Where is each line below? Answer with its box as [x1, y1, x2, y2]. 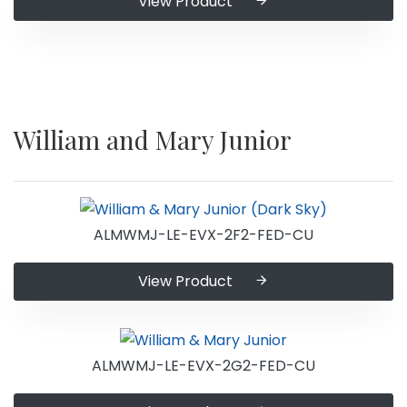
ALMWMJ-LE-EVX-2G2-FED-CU [92, 355, 315, 377]
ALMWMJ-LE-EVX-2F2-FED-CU [94, 223, 313, 245]
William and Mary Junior [14, 123, 292, 157]
